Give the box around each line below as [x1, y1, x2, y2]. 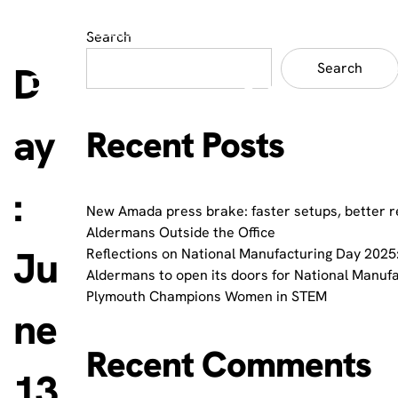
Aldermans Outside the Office [86, 223, 275, 243]
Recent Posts [86, 122, 284, 169]
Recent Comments [86, 340, 371, 387]
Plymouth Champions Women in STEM [86, 287, 327, 306]
